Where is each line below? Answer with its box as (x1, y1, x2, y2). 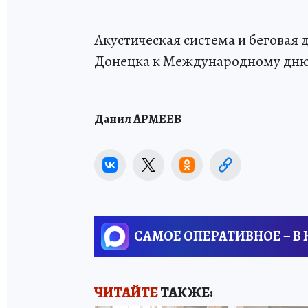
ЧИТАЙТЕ (94, 283, 158, 302)
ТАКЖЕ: (158, 283, 213, 302)
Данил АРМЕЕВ (94, 111, 181, 128)
